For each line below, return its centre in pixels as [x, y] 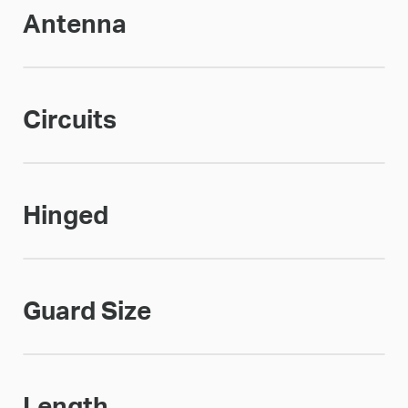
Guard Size [87, 311]
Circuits [69, 120]
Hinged [65, 216]
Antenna [74, 25]
